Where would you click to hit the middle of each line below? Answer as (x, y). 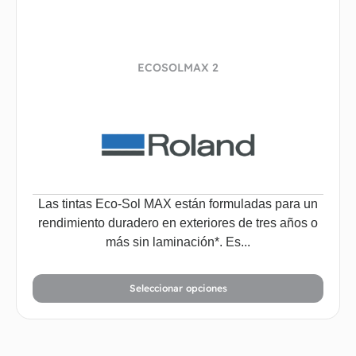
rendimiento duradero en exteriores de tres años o (178, 223)
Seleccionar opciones (178, 288)
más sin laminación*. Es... (178, 242)
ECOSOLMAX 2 (178, 67)
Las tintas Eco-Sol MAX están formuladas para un (178, 204)
